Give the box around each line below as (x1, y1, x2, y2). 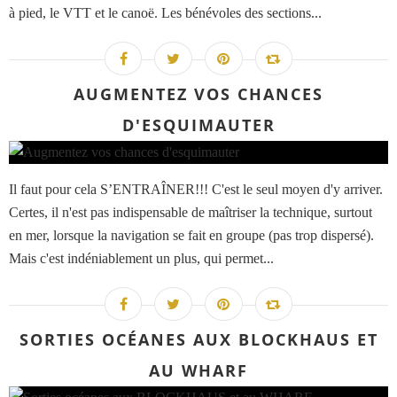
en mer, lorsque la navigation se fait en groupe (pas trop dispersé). (9, 228, 374, 244)
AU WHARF (149, 360, 248, 382)
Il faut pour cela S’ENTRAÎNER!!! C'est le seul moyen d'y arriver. (9, 182, 383, 198)
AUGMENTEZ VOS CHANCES (74, 83, 323, 105)
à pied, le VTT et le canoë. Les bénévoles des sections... (9, 5, 322, 21)
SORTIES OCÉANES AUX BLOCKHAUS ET (19, 329, 378, 351)
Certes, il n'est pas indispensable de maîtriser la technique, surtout (9, 205, 372, 221)
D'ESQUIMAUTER (121, 114, 276, 136)
